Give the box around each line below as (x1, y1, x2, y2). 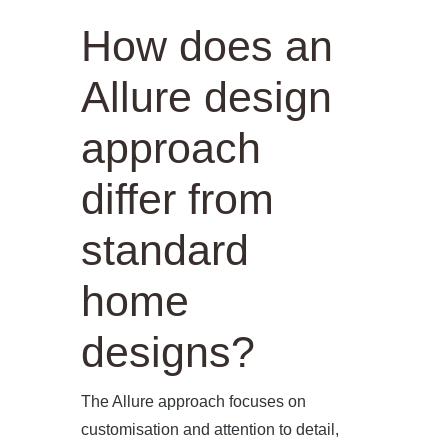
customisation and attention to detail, (80, 420, 339, 438)
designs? (80, 327, 255, 376)
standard (80, 225, 249, 274)
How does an (80, 21, 333, 70)
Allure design (80, 72, 332, 121)
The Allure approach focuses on (80, 392, 306, 410)
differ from (80, 174, 274, 223)
